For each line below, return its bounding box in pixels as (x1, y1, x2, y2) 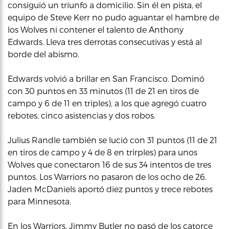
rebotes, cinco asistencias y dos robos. (8, 110, 155, 120)
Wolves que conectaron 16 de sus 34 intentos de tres (8, 159, 211, 169)
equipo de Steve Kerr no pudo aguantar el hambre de (8, 12, 219, 22)
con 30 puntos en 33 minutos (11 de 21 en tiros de (8, 86, 199, 96)
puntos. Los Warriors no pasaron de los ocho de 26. (8, 172, 207, 181)
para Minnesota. (8, 196, 71, 206)
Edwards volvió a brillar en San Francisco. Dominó (8, 74, 204, 83)
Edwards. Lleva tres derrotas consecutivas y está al (8, 37, 202, 47)
